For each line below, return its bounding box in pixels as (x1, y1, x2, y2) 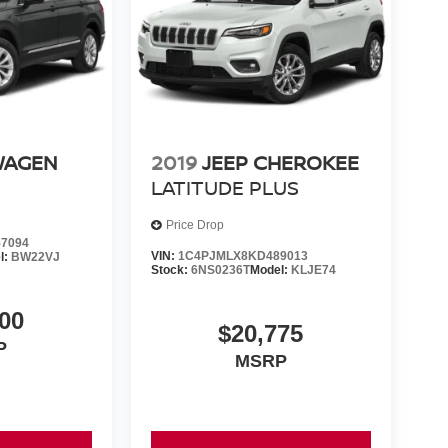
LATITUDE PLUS (150, 173, 299, 201)
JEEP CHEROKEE (201, 148, 359, 176)
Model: (249, 262, 291, 277)
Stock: (150, 262, 191, 277)
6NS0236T (190, 262, 250, 277)
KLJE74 (290, 262, 336, 277)
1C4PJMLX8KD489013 (177, 248, 308, 263)
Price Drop (165, 218, 224, 233)
